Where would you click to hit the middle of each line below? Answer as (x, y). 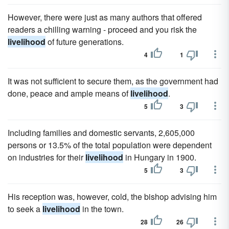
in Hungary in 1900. (160, 157)
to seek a (25, 209)
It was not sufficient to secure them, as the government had (113, 81)
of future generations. (85, 42)
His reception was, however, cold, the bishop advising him (112, 197)
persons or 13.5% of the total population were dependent (110, 145)
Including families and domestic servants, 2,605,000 (101, 133)
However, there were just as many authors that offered (105, 17)
